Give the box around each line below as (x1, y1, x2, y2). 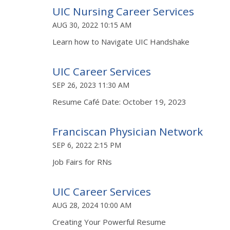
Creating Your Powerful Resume (52, 216, 166, 227)
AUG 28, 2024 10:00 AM (52, 200, 131, 210)
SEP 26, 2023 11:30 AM (52, 80, 129, 90)
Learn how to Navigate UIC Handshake (52, 36, 191, 47)
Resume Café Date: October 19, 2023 (52, 96, 186, 107)
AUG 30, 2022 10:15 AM (52, 20, 131, 30)
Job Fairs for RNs (52, 156, 112, 167)
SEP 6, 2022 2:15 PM (52, 140, 121, 150)
